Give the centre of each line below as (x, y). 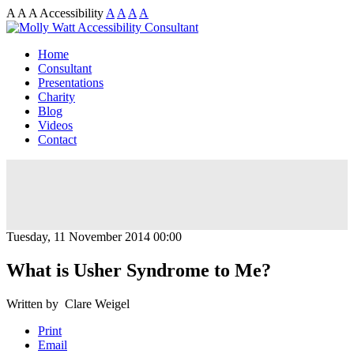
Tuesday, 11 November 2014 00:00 (94, 237)
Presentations (71, 83)
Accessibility (72, 13)
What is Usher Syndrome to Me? (139, 270)
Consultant (65, 68)
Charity (56, 97)
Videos (55, 125)
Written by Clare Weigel (68, 303)
